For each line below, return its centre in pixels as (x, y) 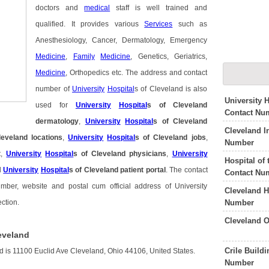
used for (56, 105)
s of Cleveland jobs (171, 138)
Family (84, 57)
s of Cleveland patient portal (117, 170)
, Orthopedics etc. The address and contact (137, 73)
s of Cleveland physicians (120, 154)
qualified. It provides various (90, 24)
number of (54, 89)
